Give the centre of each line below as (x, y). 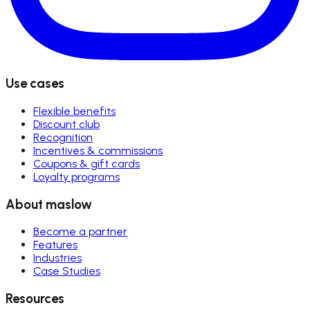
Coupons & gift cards (86, 164)
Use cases (35, 84)
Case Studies (67, 271)
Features (55, 245)
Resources (35, 299)
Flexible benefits (74, 111)
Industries (57, 258)
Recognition (63, 137)
